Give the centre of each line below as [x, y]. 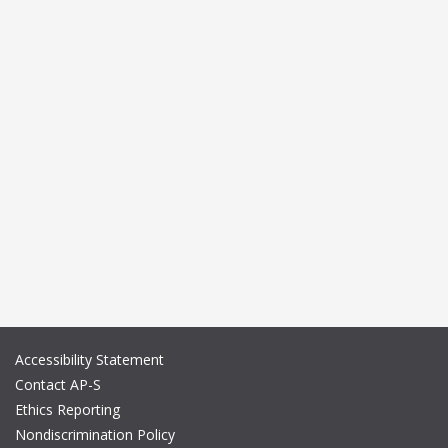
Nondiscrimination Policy [95, 435]
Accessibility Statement [89, 360]
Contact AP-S [58, 385]
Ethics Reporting [67, 410]
